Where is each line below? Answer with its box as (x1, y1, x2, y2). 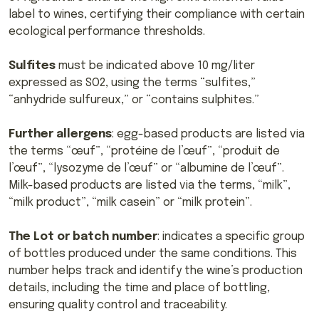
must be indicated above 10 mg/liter (58, 59, 255, 72)
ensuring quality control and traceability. (9, 298, 227, 311)
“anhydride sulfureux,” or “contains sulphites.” (9, 93, 259, 106)
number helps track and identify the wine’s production (9, 264, 303, 277)
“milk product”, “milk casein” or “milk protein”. (9, 196, 252, 209)
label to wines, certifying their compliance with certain (9, 8, 305, 21)
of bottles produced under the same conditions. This (9, 247, 297, 260)
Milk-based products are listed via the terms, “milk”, (9, 179, 291, 192)
